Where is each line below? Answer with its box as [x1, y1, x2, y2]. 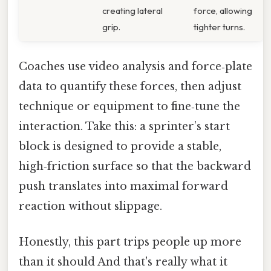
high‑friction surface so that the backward [19, 159, 251, 173]
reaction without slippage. [19, 199, 162, 213]
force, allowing [194, 4, 252, 16]
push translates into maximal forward [19, 179, 228, 193]
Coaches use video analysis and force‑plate [19, 59, 252, 73]
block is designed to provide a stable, [19, 139, 221, 153]
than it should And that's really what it [19, 255, 227, 269]
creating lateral [102, 4, 163, 16]
